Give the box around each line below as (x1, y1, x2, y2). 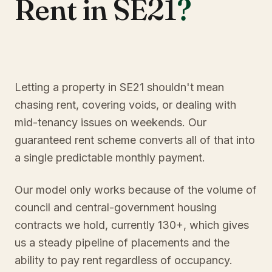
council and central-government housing (15, 201, 217, 214)
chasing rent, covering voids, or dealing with (15, 98, 236, 111)
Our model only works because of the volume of (15, 183, 257, 196)
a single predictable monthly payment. (15, 151, 205, 164)
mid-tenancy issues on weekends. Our (15, 116, 206, 129)
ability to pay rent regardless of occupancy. (15, 254, 233, 267)
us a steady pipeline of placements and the (15, 236, 229, 249)
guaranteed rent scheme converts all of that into (15, 134, 255, 146)
